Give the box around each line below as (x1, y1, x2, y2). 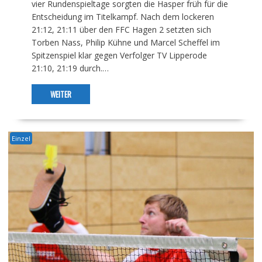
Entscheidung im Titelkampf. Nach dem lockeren (31, 11, 214, 23)
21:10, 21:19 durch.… (31, 63, 109, 74)
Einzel (11, 134, 30, 143)
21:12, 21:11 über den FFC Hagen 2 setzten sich (31, 24, 211, 36)
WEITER (50, 88, 71, 101)
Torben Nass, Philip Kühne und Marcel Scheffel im (31, 37, 220, 49)
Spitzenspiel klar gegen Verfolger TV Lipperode (31, 50, 207, 61)
